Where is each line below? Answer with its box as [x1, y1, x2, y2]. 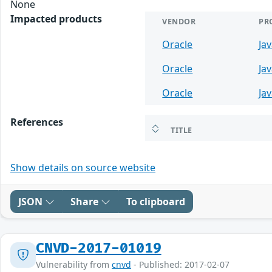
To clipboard [126, 194, 185, 208]
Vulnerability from [36, 258, 112, 270]
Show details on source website [10, 160, 155, 174]
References [10, 115, 63, 129]
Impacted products [10, 12, 102, 25]
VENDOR [162, 16, 196, 27]
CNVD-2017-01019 [36, 239, 161, 257]
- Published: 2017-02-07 [131, 258, 229, 270]
